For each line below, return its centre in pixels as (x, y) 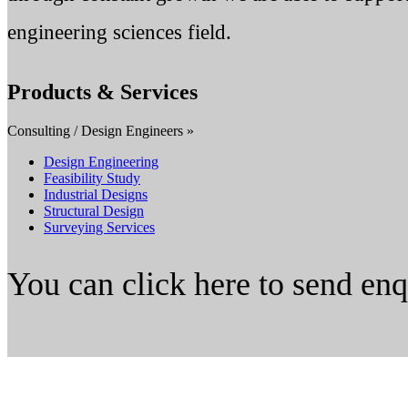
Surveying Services (99, 227)
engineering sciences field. (119, 33)
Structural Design (94, 210)
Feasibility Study (92, 178)
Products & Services (102, 92)
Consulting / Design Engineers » (101, 130)
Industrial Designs (96, 194)
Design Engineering (101, 161)
